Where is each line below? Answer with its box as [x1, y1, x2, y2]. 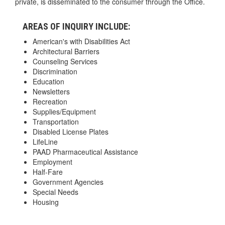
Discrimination [33, 66, 77, 76]
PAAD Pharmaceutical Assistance [33, 146, 138, 157]
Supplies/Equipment [33, 106, 96, 117]
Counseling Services [33, 56, 97, 66]
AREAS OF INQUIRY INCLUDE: [23, 21, 130, 32]
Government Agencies [33, 176, 103, 187]
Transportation [33, 116, 79, 127]
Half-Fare [33, 166, 63, 177]
